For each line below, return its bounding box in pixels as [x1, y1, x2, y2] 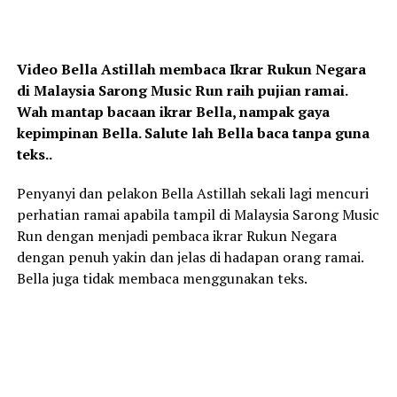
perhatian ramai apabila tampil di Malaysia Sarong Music [16, 205, 379, 225]
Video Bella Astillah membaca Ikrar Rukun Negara [16, 59, 366, 80]
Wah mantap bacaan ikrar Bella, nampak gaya [16, 102, 330, 122]
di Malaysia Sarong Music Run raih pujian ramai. [16, 81, 347, 101]
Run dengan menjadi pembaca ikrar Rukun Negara [16, 226, 337, 246]
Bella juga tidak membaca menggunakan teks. [16, 269, 307, 289]
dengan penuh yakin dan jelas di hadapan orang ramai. [16, 247, 363, 268]
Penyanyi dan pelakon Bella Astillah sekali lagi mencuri [16, 183, 369, 204]
